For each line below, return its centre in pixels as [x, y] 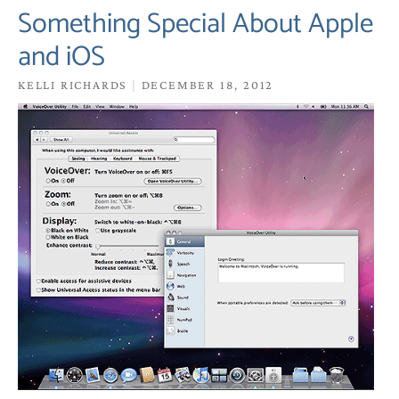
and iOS [61, 58]
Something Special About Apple [195, 25]
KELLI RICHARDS [75, 85]
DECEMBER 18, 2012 [205, 85]
